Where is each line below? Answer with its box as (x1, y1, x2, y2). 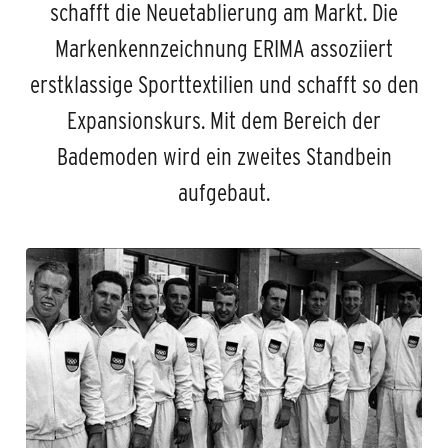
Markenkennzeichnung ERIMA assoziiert (55, 35, 393, 63)
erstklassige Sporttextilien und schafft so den (29, 71, 419, 99)
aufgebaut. (178, 179, 270, 207)
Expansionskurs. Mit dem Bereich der (67, 107, 381, 135)
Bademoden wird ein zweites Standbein (56, 143, 392, 171)
